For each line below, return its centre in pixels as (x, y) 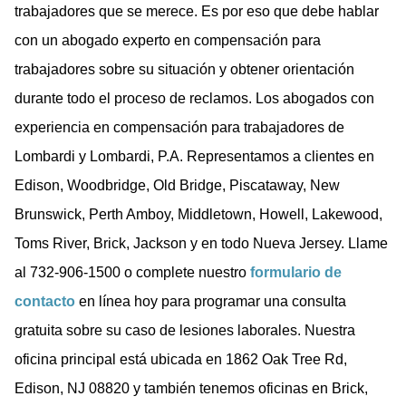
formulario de (296, 272)
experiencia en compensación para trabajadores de (179, 127)
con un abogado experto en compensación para (168, 40)
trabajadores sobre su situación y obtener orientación (184, 69)
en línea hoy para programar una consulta (211, 301)
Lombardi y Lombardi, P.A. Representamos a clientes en (194, 156)
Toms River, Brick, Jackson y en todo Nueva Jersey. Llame (201, 243)
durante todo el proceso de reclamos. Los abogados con (194, 98)
